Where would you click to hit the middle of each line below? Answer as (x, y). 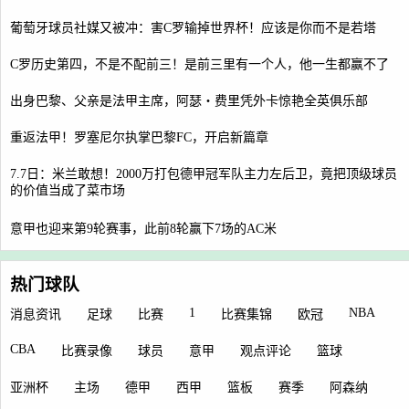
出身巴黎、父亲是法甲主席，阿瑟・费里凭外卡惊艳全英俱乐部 (189, 101)
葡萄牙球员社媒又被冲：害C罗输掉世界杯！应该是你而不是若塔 (193, 28)
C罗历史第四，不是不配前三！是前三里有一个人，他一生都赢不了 (199, 65)
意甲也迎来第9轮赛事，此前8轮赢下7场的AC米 (143, 229)
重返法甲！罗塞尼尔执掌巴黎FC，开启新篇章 (139, 138)
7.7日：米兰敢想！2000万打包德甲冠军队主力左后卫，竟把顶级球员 (204, 174)
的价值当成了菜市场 (68, 192)
